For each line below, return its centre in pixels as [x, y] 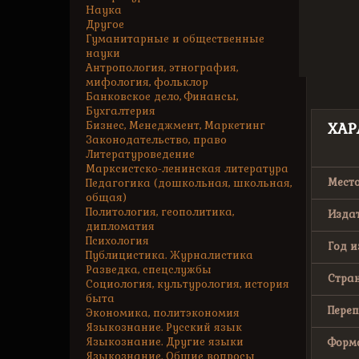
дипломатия [120, 226]
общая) [106, 198]
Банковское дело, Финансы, [162, 97]
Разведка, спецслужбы [149, 270]
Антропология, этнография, [162, 68]
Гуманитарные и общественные [175, 39]
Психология [117, 241]
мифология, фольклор [147, 82]
